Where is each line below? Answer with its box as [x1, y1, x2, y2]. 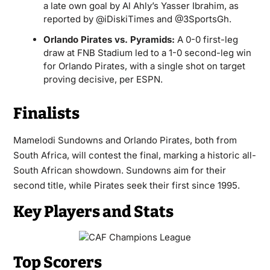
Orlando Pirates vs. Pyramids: [43, 34, 175, 45]
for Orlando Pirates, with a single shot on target [43, 60, 245, 72]
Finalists [13, 104, 80, 123]
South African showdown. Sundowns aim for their [13, 165, 226, 176]
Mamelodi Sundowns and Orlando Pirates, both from [13, 134, 237, 146]
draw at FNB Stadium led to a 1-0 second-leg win [43, 47, 251, 58]
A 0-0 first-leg [174, 34, 238, 45]
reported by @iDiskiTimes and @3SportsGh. [43, 13, 231, 25]
